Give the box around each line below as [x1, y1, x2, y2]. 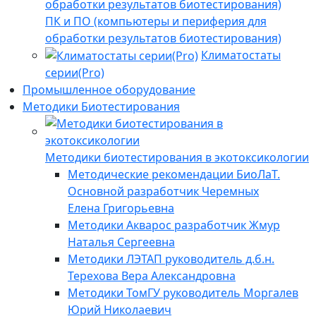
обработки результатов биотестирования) [45, 30, 281, 46]
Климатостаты [201, 47, 281, 63]
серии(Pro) [45, 65, 104, 81]
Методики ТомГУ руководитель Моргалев [68, 285, 298, 301]
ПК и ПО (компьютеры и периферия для [45, 13, 267, 29]
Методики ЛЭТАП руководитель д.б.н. [68, 251, 274, 267]
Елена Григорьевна [68, 200, 174, 217]
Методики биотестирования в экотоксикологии [45, 150, 309, 166]
